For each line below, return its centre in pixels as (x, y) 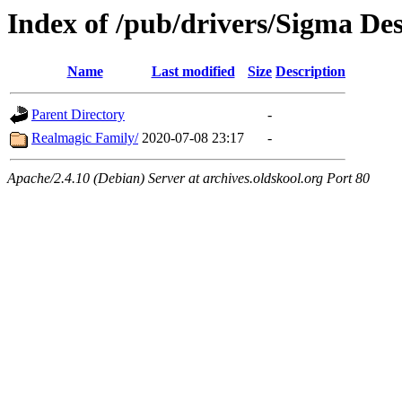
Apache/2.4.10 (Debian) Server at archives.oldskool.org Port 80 (188, 179)
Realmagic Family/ (85, 138)
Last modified (193, 72)
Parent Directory (78, 115)
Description (310, 72)
